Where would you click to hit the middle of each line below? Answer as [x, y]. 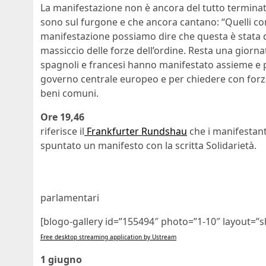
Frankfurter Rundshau [136, 132]
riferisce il [62, 132]
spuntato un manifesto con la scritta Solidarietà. [148, 146]
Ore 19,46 [62, 117]
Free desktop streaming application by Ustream [108, 237]
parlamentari [70, 198]
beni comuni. [69, 94]
